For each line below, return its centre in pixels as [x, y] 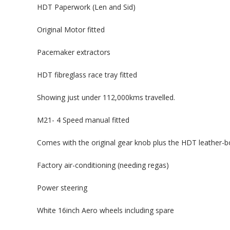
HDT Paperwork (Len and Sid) [86, 7]
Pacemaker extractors [74, 52]
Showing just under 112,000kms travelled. [106, 97]
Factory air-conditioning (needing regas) [103, 165]
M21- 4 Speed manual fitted [83, 120]
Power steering [62, 188]
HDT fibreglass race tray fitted [87, 75]
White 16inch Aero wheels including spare [106, 210]
